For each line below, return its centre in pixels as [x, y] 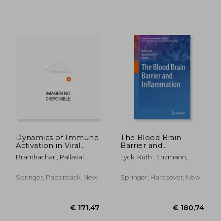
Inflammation [147, 153]
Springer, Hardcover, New [161, 177]
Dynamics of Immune [57, 137]
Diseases [32, 153]
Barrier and [141, 145]
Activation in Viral [48, 145]
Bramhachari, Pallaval [50, 157]
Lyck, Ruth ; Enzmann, [154, 157]
